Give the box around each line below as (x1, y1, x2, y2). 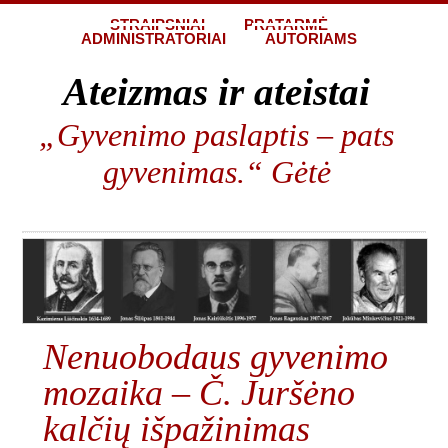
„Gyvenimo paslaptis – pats (39, 118, 394, 153)
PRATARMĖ (244, 17, 328, 33)
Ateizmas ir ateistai (63, 70, 370, 113)
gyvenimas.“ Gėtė (102, 155, 331, 190)
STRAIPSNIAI (110, 17, 205, 33)
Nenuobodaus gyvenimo (42, 336, 388, 377)
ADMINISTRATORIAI (81, 31, 226, 47)
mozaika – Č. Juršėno (42, 372, 355, 413)
